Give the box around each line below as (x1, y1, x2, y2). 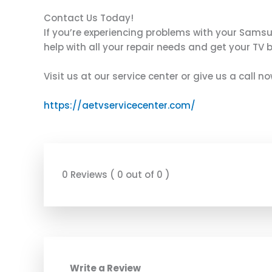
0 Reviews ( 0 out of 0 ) (62, 168, 170, 181)
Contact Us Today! (44, 12, 134, 24)
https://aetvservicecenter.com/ (44, 99, 195, 112)
